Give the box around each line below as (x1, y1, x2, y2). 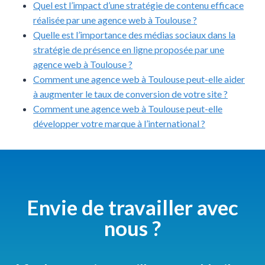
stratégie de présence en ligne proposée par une (33, 43, 224, 55)
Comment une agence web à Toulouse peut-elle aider (33, 73, 245, 85)
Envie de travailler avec (27, 194, 238, 219)
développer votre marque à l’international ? (33, 117, 205, 129)
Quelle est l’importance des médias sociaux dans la (33, 28, 235, 40)
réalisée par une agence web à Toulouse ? (33, 14, 197, 25)
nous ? (104, 215, 161, 240)
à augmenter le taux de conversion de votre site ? (33, 88, 228, 99)
